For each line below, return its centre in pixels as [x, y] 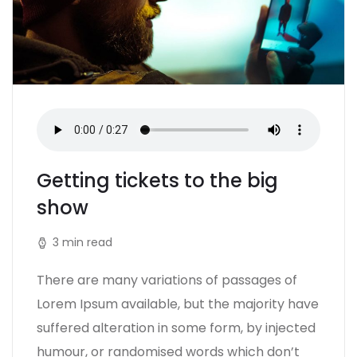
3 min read [82, 242]
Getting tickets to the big [157, 180]
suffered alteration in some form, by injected [176, 328]
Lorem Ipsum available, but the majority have [178, 304]
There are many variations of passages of [167, 280]
